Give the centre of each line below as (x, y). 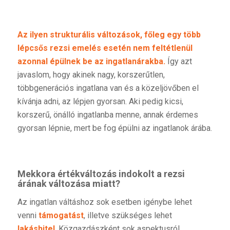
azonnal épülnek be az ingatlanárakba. (91, 61)
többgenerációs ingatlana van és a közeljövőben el (108, 88)
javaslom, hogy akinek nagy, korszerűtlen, (91, 74)
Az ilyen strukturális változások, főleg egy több (109, 34)
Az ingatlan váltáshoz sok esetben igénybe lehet (104, 202)
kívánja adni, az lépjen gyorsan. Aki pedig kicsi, (100, 101)
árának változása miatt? (69, 184)
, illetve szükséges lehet (128, 216)
